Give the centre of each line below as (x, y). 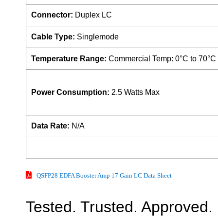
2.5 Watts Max (136, 92)
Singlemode (98, 37)
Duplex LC (93, 15)
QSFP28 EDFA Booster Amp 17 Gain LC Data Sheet (104, 176)
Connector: (53, 15)
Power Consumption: (71, 92)
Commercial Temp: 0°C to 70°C (162, 59)
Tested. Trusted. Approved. (119, 207)
